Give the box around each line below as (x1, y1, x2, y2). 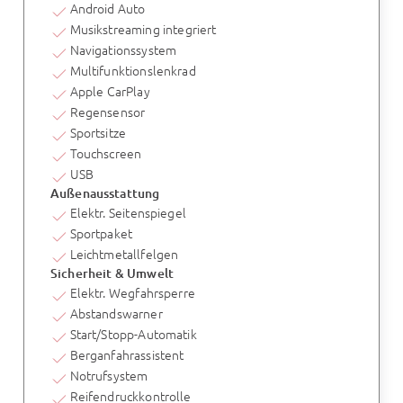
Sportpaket (69, 224, 133, 243)
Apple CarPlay (69, 81, 150, 100)
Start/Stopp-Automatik (69, 325, 197, 344)
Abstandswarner (69, 304, 163, 323)
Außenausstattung (49, 184, 160, 201)
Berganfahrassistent (69, 345, 184, 364)
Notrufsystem (69, 366, 148, 385)
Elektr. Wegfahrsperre (69, 283, 195, 302)
